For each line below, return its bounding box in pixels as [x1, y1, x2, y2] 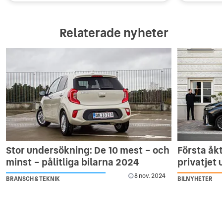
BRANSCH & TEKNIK [6, 174, 60, 183]
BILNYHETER [177, 174, 213, 183]
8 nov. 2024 [133, 171, 166, 180]
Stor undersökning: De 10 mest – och [6, 143, 169, 157]
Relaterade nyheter [59, 24, 168, 42]
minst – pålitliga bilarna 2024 [6, 155, 139, 169]
